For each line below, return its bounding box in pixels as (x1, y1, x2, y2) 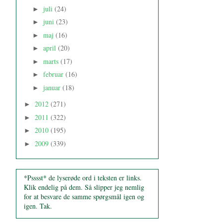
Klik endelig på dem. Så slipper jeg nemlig (24, 182, 144, 192)
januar (43, 82, 62, 92)
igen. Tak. (24, 201, 52, 211)
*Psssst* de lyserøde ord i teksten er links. (24, 172, 142, 182)
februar (43, 69, 65, 79)
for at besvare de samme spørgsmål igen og (24, 191, 144, 201)
